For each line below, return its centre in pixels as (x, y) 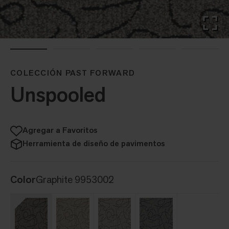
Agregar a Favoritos (60, 130)
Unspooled (58, 94)
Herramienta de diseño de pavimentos (94, 143)
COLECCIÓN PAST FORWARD (73, 73)
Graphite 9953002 (75, 179)
